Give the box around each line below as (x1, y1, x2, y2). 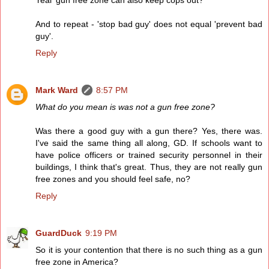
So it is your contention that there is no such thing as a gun (35, 245, 262, 255)
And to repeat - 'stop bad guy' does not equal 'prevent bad (35, 19, 262, 29)
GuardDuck (35, 228, 82, 238)
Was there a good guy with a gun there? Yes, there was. (35, 126, 262, 136)
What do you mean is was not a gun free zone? (35, 102, 215, 112)
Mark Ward (35, 85, 78, 95)
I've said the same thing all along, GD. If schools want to (35, 138, 262, 148)
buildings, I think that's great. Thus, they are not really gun (35, 162, 262, 172)
